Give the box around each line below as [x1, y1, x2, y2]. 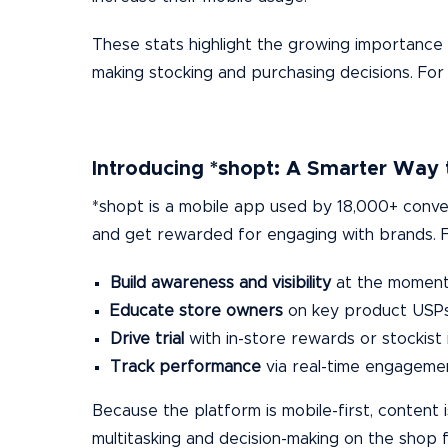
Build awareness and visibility [110, 275, 331, 292]
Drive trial [110, 331, 184, 348]
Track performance [110, 359, 261, 376]
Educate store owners [110, 303, 283, 320]
